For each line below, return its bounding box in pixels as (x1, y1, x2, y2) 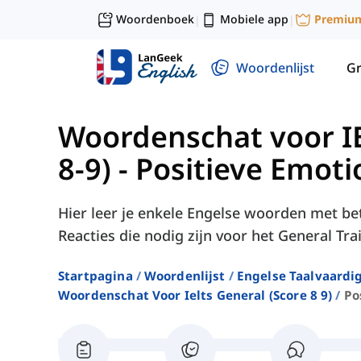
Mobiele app (220, 11, 288, 27)
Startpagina (58, 268, 133, 284)
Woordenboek (116, 11, 194, 27)
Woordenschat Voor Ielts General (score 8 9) (58, 287, 333, 304)
